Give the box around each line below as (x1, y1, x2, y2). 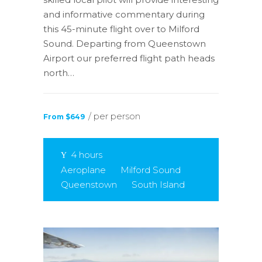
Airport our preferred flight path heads (43, 53, 215, 64)
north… (43, 67, 74, 79)
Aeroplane (61, 164, 106, 176)
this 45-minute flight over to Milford (43, 23, 199, 35)
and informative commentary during (43, 9, 205, 20)
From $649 (43, 112, 85, 122)
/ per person (88, 111, 140, 122)
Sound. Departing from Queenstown (43, 38, 206, 50)
